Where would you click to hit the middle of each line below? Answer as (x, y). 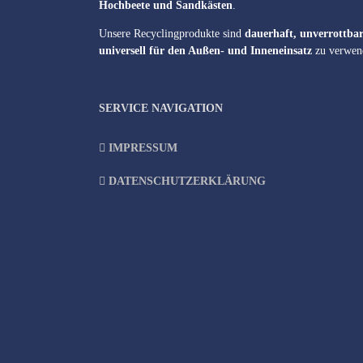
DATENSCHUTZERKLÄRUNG (187, 181)
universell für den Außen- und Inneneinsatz (205, 51)
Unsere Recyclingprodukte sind (172, 34)
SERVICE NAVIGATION (161, 108)
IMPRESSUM (143, 148)
